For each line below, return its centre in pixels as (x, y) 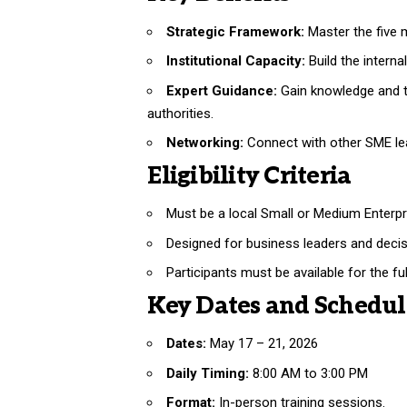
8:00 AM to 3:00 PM (309, 373)
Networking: (205, 143)
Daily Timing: (208, 373)
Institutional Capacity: (236, 61)
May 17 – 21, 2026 (263, 344)
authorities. (181, 113)
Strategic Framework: (236, 31)
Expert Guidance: (222, 90)
